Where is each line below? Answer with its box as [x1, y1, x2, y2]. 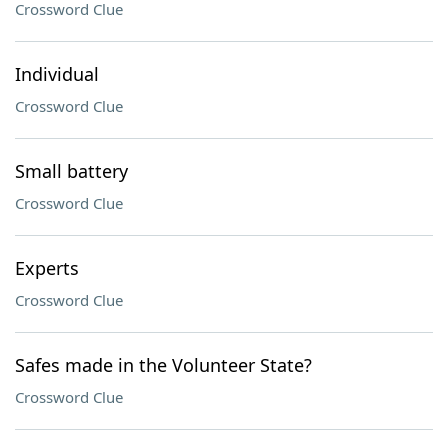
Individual [15, 62, 99, 86]
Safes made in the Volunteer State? [15, 353, 312, 377]
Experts [15, 256, 79, 280]
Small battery [15, 159, 128, 183]
